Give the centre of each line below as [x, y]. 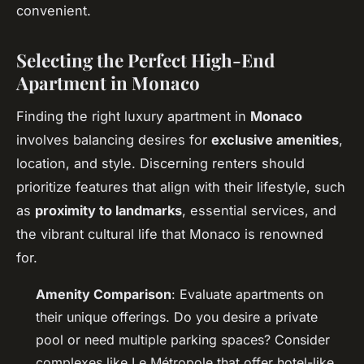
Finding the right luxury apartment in [133, 116]
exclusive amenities [275, 139]
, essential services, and [259, 210]
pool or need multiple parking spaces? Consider [183, 339]
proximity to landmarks [108, 210]
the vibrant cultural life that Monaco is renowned [170, 234]
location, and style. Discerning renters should [160, 163]
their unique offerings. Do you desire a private [177, 316]
